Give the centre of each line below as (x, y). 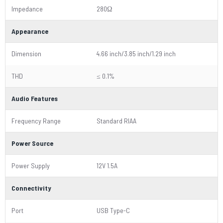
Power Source (32, 143)
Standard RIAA (116, 121)
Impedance (27, 9)
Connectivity (31, 188)
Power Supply (31, 166)
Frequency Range (36, 121)
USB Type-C (113, 210)
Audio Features (35, 98)
